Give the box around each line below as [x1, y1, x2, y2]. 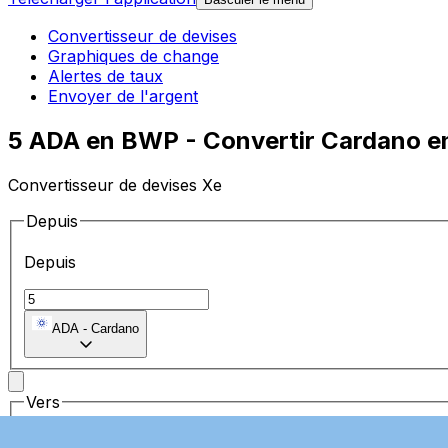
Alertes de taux [48, 66, 163, 87]
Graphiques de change [48, 46, 219, 67]
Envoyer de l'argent [48, 86, 198, 107]
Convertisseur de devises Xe [8, 174, 222, 195]
